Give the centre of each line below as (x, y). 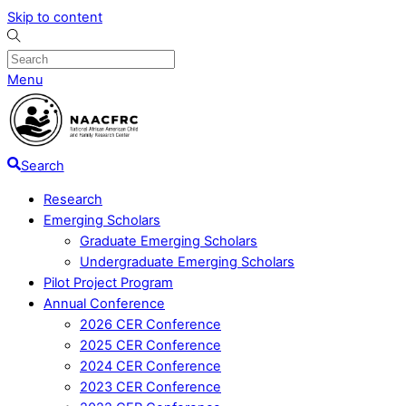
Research (73, 200)
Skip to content (55, 17)
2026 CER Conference (150, 325)
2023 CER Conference (150, 387)
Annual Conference (104, 304)
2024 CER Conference (150, 367)
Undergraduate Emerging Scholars (187, 262)
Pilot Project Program (108, 283)
